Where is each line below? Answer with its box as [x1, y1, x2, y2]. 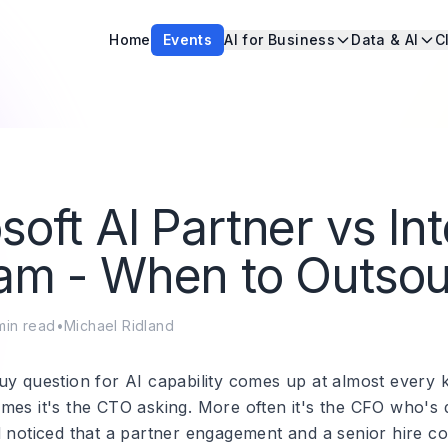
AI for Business [224, 31, 336, 48]
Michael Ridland [64, 317, 175, 334]
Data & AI [351, 31, 419, 48]
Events [162, 31, 213, 48]
